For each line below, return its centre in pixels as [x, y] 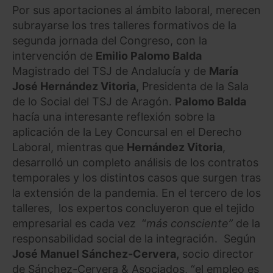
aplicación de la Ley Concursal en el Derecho [127, 132]
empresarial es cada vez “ [79, 224]
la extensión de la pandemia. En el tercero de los [136, 193]
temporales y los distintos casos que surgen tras [136, 178]
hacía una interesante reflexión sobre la [114, 117]
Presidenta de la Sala [194, 87]
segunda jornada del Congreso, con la [110, 41]
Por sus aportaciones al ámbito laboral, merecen [136, 10]
